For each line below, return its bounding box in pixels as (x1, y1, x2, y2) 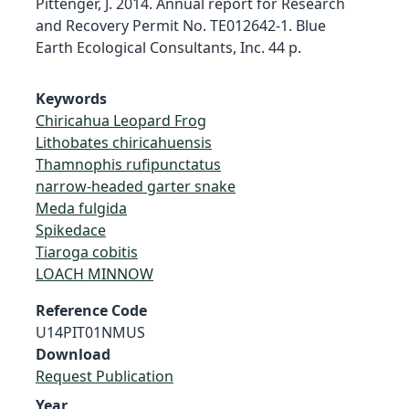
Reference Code (36, 299, 147, 320)
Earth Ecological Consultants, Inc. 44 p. (36, 37, 301, 58)
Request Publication (36, 365, 173, 386)
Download (36, 343, 110, 364)
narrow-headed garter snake (36, 175, 236, 196)
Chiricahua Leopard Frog (36, 110, 206, 131)
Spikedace (36, 219, 106, 240)
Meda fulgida (36, 197, 127, 218)
